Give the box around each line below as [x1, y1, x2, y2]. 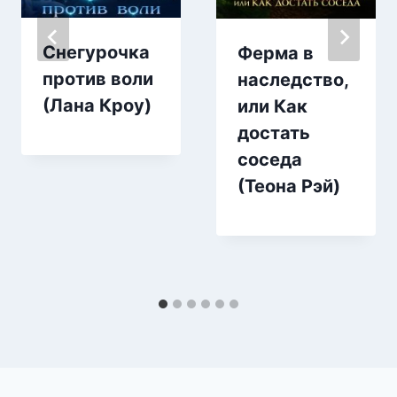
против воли [43, 67, 153, 90]
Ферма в [237, 42, 314, 64]
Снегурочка [43, 41, 150, 63]
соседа [237, 148, 302, 170]
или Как [237, 95, 307, 117]
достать [237, 121, 310, 144]
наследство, [237, 68, 348, 90]
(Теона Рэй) [237, 175, 340, 197]
